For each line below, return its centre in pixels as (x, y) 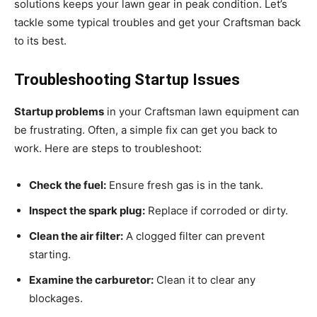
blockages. (56, 299)
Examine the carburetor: (91, 280)
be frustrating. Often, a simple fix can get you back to (146, 130)
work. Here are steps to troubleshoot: (108, 149)
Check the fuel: (68, 185)
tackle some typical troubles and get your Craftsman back (157, 23)
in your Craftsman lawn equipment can (202, 112)
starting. (50, 255)
